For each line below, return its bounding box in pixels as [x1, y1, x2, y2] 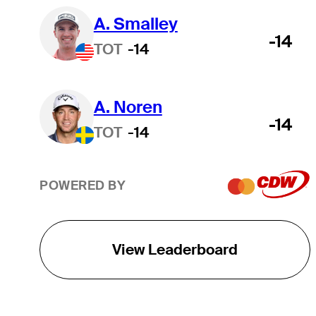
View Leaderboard [111, 239, 238, 259]
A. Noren [93, 95, 162, 118]
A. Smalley [93, 12, 178, 35]
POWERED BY [39, 178, 126, 194]
